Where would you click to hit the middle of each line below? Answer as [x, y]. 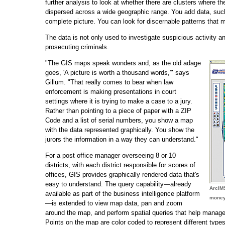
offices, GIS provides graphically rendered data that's [122, 174]
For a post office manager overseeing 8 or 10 [110, 155]
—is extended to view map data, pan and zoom [114, 203]
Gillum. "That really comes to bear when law [109, 82]
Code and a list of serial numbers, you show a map [119, 120]
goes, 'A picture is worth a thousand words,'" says [117, 72]
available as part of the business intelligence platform [123, 193]
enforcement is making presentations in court [111, 91]
